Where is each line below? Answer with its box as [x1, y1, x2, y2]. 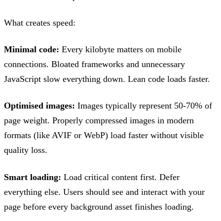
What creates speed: [4, 17, 75, 28]
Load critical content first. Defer [61, 172, 180, 182]
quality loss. [4, 145, 47, 155]
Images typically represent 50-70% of [75, 101, 212, 111]
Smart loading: [4, 172, 61, 182]
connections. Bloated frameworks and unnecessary [4, 59, 185, 70]
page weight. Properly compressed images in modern [4, 115, 194, 126]
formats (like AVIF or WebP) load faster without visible [4, 130, 204, 141]
